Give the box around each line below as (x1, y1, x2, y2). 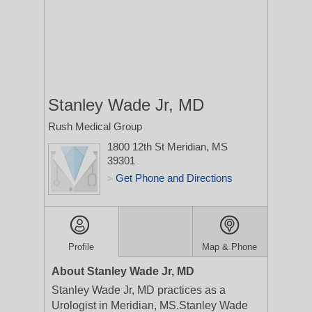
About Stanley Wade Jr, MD (52, 265, 194, 277)
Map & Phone (202, 242, 258, 252)
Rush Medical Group (48, 120, 142, 132)
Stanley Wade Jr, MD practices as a (52, 284, 226, 296)
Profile (68, 242, 95, 252)
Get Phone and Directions (116, 172, 233, 184)
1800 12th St (107, 141, 167, 153)
